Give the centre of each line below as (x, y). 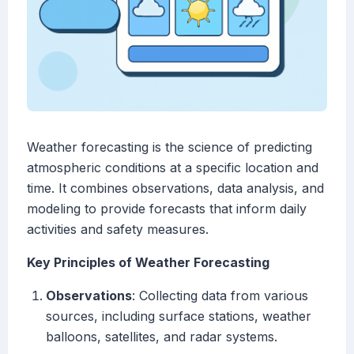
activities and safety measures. (118, 230)
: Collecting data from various (220, 296)
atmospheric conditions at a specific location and (173, 168)
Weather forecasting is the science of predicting (169, 147)
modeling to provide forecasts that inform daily (167, 209)
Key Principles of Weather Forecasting (148, 263)
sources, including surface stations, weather (179, 316)
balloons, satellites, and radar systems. (162, 337)
